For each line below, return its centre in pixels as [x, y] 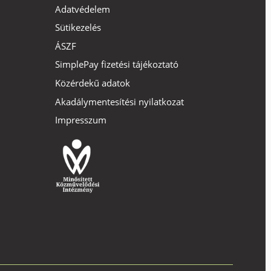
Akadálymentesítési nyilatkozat [119, 101]
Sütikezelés [78, 28]
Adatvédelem [83, 9]
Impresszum [81, 120]
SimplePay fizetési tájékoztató [117, 64]
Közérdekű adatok [93, 83]
